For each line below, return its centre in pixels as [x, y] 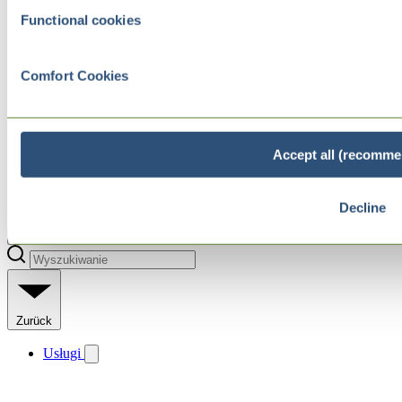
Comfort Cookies [75, 75]
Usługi [64, 353]
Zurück [34, 320]
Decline [363, 207]
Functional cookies [81, 20]
